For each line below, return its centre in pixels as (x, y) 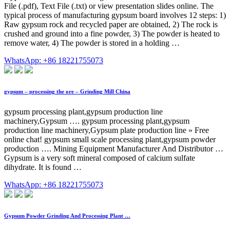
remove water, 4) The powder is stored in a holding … (92, 43)
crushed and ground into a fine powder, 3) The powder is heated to (112, 34)
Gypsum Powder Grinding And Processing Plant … (67, 215)
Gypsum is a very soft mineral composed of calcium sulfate (100, 158)
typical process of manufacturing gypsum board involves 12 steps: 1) (115, 15)
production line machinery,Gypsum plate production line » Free (107, 130)
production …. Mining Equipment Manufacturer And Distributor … (114, 148)
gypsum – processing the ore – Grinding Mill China (67, 91)
